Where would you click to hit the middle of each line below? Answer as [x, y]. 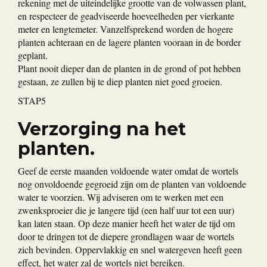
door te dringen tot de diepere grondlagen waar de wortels [126, 237]
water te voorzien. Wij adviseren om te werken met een [121, 197]
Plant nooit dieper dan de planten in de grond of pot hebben [129, 69]
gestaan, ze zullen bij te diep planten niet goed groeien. [120, 82]
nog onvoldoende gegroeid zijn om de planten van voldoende [132, 184]
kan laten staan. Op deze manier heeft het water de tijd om [126, 223]
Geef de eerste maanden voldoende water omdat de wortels [128, 171]
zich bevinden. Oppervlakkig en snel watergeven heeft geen [130, 250]
